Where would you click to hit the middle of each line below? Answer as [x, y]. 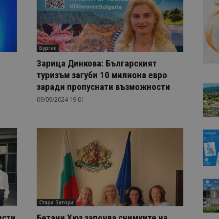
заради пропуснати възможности [103, 87]
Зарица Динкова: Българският [97, 63]
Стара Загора [56, 202]
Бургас [47, 48]
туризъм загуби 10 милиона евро [102, 75]
